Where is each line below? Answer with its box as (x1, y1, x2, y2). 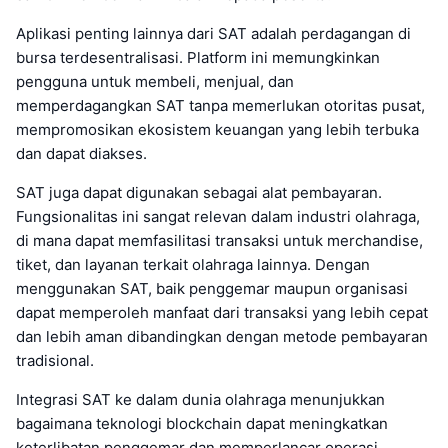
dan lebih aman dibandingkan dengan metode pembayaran (16, 326, 428, 346)
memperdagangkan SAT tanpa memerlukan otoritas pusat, (16, 95, 425, 115)
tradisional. (16, 350, 94, 370)
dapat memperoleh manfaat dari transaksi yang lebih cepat (16, 302, 428, 322)
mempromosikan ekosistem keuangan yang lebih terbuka (16, 119, 419, 139)
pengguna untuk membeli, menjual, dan (16, 71, 294, 91)
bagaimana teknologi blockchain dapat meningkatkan (16, 413, 388, 433)
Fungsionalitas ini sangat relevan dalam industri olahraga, (16, 206, 420, 226)
